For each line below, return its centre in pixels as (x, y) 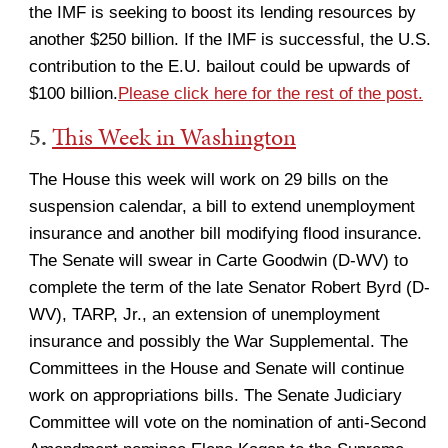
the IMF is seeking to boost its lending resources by (222, 12)
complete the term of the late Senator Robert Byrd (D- (229, 287)
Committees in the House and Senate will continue (216, 368)
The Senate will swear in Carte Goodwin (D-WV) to (218, 260)
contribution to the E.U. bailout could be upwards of (219, 66)
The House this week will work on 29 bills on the (208, 179)
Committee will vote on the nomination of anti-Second (227, 422)
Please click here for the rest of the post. (270, 93)
